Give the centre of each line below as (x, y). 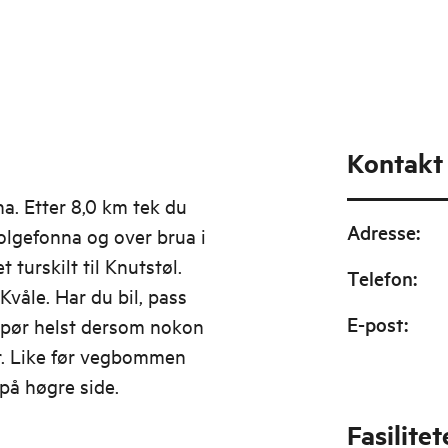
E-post (375, 324)
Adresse (381, 232)
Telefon (379, 278)
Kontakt (394, 163)
